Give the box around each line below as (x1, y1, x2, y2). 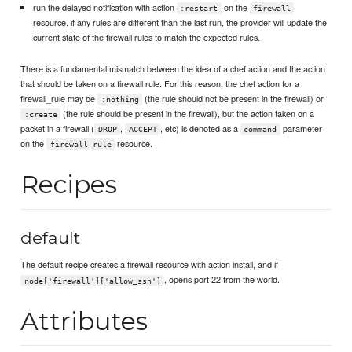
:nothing (101, 94, 139, 104)
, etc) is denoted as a (159, 121, 240, 134)
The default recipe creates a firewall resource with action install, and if (20, 258, 279, 271)
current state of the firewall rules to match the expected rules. (32, 30, 260, 43)
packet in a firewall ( (20, 121, 95, 134)
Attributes (20, 305, 148, 336)
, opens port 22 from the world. (164, 273, 280, 286)
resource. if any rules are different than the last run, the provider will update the (32, 15, 327, 28)
